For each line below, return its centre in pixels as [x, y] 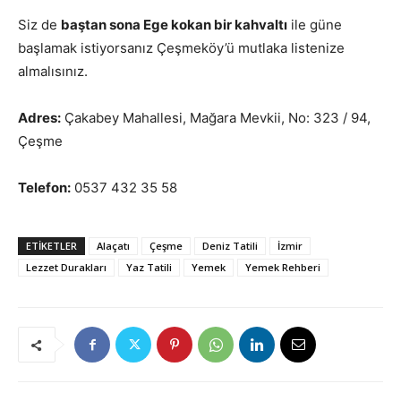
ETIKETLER [51, 246]
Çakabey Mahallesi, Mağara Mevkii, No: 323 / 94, [216, 118]
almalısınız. [53, 71]
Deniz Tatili [230, 246]
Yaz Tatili [149, 267]
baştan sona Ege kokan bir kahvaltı [174, 25]
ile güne [315, 25]
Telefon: [44, 188]
